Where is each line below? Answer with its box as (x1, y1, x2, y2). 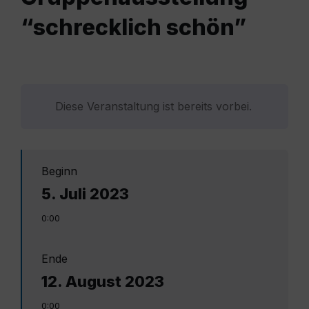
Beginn (41, 164, 77, 179)
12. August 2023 (41, 272, 164, 291)
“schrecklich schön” (21, 14, 246, 41)
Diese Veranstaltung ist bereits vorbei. (55, 99, 252, 114)
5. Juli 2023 (41, 185, 129, 203)
